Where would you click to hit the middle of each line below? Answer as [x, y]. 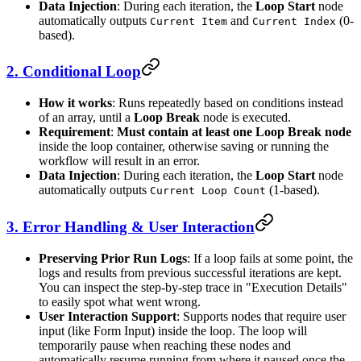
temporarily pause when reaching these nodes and [165, 345]
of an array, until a [86, 118]
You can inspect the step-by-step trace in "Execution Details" [193, 287]
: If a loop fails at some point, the [270, 258]
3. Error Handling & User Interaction [131, 226]
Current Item [189, 21]
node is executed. [245, 118]
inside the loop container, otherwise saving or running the [184, 147]
